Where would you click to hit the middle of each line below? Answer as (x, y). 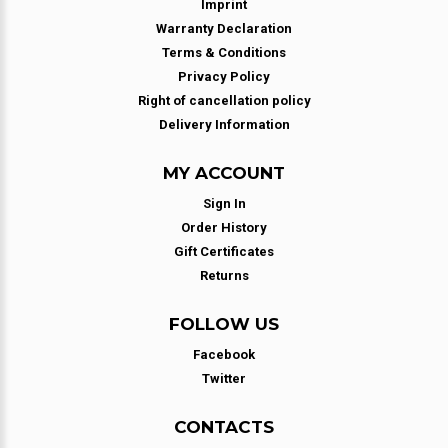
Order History (224, 227)
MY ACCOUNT (224, 173)
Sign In (224, 203)
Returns (224, 275)
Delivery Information (224, 124)
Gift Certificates (224, 251)
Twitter (224, 378)
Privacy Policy (224, 76)
